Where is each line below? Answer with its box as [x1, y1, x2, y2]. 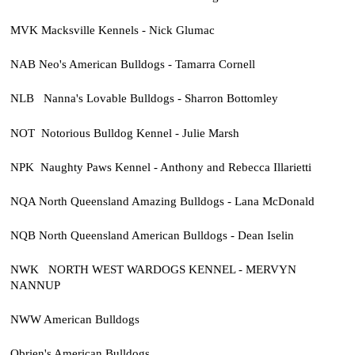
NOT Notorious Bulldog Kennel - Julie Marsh [10, 125, 239, 139]
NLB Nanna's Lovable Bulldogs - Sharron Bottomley [10, 91, 278, 105]
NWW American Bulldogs [10, 311, 139, 326]
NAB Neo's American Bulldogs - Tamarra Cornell [10, 57, 255, 71]
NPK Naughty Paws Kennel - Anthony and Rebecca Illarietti [10, 159, 311, 174]
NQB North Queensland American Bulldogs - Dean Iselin [10, 227, 294, 242]
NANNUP [10, 277, 60, 292]
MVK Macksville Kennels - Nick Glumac [10, 23, 215, 37]
